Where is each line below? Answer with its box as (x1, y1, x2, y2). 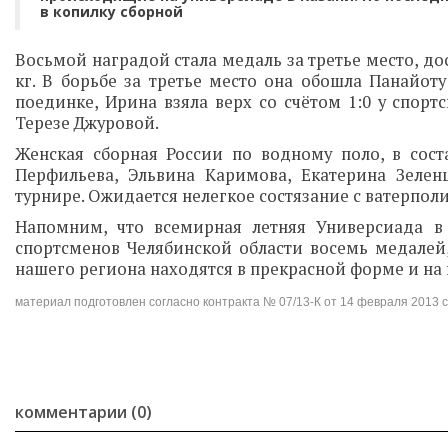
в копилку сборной (40, 2, 183, 21)
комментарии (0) (15, 401, 152, 423)
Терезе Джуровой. (15, 112, 159, 134)
